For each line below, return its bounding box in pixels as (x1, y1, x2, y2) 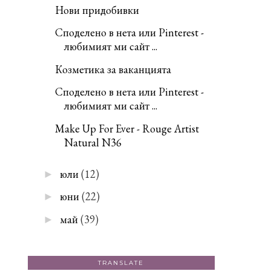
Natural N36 (64, 135, 122, 149)
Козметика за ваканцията (55, 62, 171, 76)
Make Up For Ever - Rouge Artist (55, 121, 199, 135)
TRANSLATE (98, 259, 145, 267)
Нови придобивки (55, 2, 139, 17)
